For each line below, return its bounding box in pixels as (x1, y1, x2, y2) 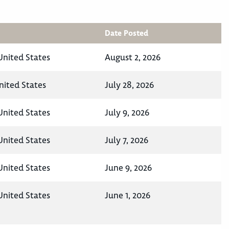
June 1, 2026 (105, 190, 150, 201)
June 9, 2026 (105, 162, 152, 174)
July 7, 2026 (105, 134, 148, 146)
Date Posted (105, 28, 148, 39)
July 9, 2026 (105, 107, 149, 119)
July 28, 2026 (105, 79, 154, 91)
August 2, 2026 (105, 52, 161, 63)
